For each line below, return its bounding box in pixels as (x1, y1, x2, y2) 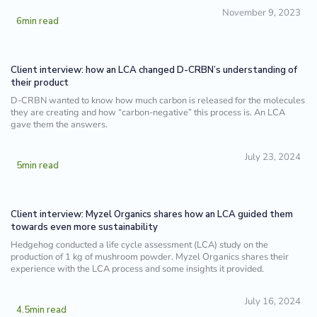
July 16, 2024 (244, 295, 301, 309)
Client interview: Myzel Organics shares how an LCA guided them (11, 208, 294, 221)
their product (11, 76, 69, 89)
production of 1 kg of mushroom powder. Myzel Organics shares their (11, 250, 289, 264)
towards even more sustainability (11, 221, 158, 234)
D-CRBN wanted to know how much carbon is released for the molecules (11, 93, 306, 107)
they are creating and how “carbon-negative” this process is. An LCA (11, 105, 286, 119)
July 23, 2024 (244, 150, 301, 163)
